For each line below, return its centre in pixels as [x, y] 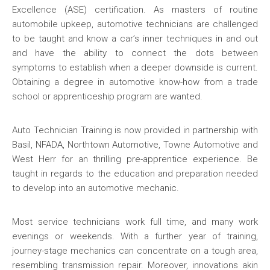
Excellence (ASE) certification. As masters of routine [135, 10]
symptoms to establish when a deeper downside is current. [135, 68]
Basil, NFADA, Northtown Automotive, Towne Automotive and [135, 145]
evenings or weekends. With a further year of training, [135, 237]
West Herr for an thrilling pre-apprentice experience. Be [135, 159]
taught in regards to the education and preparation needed [135, 174]
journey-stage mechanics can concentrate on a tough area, [135, 251]
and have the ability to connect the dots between [135, 53]
